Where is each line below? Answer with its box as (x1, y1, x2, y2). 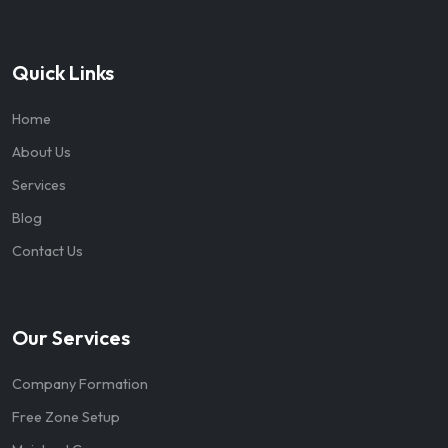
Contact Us (12, 242, 83, 261)
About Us (12, 143, 71, 162)
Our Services (12, 325, 130, 351)
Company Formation (12, 375, 148, 394)
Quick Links (12, 60, 114, 86)
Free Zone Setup (12, 408, 120, 427)
